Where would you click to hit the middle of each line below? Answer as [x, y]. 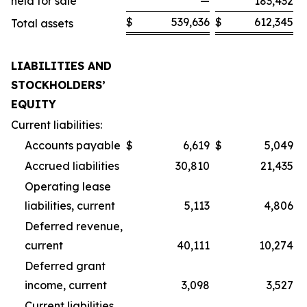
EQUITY [34, 104]
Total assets [42, 23]
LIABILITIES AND [61, 65]
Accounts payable [73, 145]
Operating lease [68, 186]
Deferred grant [65, 266]
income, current [66, 285]
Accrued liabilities [72, 165]
